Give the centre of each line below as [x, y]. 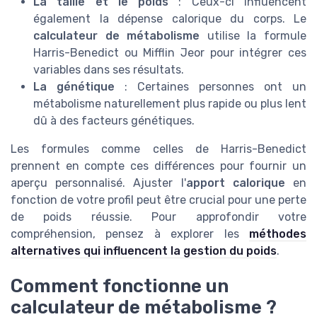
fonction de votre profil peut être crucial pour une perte [158, 200]
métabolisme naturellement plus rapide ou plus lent [170, 103]
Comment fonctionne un [120, 286]
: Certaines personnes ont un [211, 86]
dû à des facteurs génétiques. [114, 120]
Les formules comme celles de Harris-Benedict [158, 149]
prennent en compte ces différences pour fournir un [158, 166]
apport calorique [235, 183]
